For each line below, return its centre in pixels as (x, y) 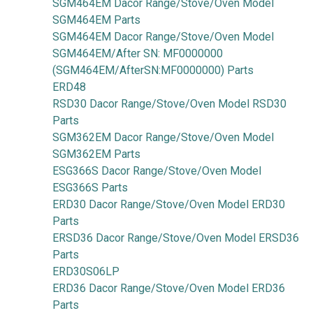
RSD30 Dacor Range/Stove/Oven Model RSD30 (169, 104)
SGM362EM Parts (96, 154)
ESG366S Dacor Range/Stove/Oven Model (157, 171)
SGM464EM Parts (96, 20)
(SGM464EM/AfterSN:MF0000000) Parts (153, 70)
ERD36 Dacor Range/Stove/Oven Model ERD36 (169, 288)
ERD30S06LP (86, 271)
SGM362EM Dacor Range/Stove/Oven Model (163, 137)
